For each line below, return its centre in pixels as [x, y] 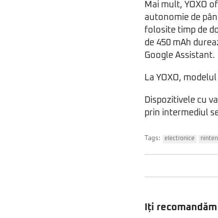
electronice [180, 138]
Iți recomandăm [181, 207]
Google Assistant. [180, 55]
